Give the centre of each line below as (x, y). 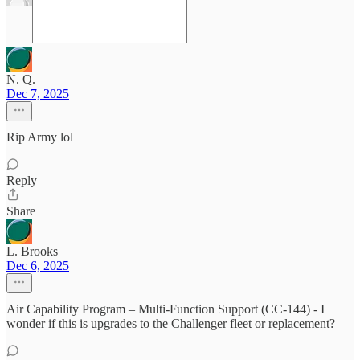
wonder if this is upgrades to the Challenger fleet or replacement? (171, 323)
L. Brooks (32, 251)
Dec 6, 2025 (38, 266)
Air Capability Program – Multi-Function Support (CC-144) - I (166, 309)
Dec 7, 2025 (38, 94)
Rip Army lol (40, 137)
